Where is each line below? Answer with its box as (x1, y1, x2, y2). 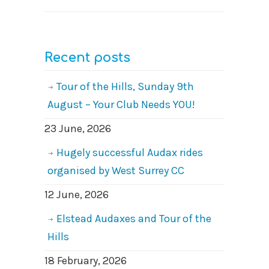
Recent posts (44, 50, 130, 65)
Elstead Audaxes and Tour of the (56, 211, 211, 225)
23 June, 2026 (44, 121, 111, 135)
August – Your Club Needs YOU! (47, 97, 195, 111)
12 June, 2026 (44, 187, 109, 201)
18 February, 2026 (44, 253, 127, 267)
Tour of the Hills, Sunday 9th (56, 79, 194, 93)
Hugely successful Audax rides (56, 145, 203, 159)
